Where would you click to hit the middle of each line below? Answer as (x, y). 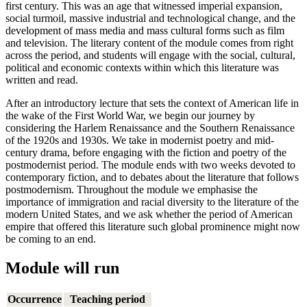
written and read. (42, 79)
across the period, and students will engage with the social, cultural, (150, 55)
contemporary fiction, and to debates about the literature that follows (152, 177)
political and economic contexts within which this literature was (142, 67)
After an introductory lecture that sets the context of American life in (152, 103)
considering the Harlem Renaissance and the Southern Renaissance (150, 127)
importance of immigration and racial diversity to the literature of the (152, 201)
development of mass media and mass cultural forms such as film (145, 30)
